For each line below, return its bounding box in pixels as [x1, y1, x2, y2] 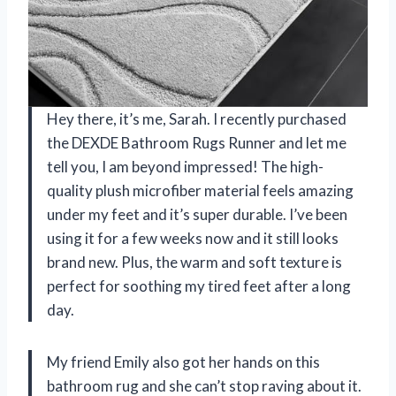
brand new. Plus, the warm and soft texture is [47, 253, 342, 272]
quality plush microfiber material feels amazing [47, 181, 354, 201]
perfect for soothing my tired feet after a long [47, 277, 351, 296]
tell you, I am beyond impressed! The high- [47, 157, 324, 177]
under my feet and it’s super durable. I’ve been [47, 205, 347, 225]
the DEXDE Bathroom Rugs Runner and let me [47, 133, 346, 153]
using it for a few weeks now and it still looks [47, 229, 339, 248]
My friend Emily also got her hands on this [47, 353, 320, 372]
